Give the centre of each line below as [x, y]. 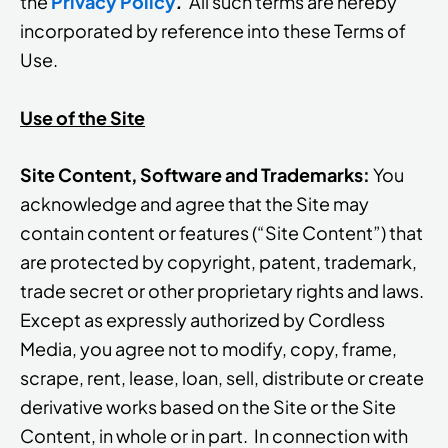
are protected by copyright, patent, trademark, [218, 262]
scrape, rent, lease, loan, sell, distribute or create [222, 378]
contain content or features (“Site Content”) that [221, 233]
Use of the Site [82, 117]
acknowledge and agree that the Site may [194, 204]
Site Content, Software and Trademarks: [196, 175]
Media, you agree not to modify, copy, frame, [208, 349]
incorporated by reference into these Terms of [213, 30]
